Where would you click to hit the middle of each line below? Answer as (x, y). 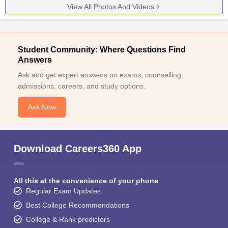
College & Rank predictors (68, 219)
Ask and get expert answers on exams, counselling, (101, 75)
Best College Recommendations (78, 205)
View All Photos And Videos (110, 6)
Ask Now (42, 107)
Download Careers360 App (78, 148)
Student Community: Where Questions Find (102, 49)
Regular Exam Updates (63, 191)
